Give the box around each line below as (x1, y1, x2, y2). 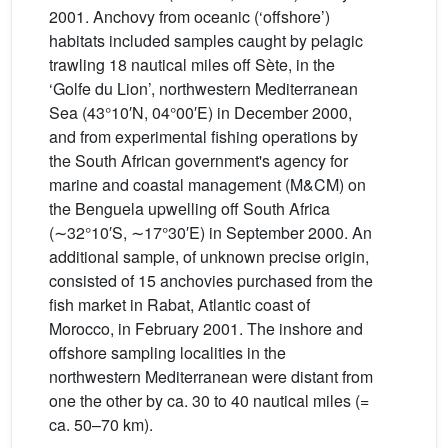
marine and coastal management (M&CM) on (49, 172, 366, 196)
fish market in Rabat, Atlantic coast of (49, 292, 310, 316)
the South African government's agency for (49, 148, 348, 172)
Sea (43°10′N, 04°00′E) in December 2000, (49, 100, 352, 124)
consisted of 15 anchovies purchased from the (49, 268, 373, 292)
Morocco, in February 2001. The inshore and (49, 316, 363, 340)
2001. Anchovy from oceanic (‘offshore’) (49, 4, 330, 28)
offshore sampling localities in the (49, 340, 286, 364)
